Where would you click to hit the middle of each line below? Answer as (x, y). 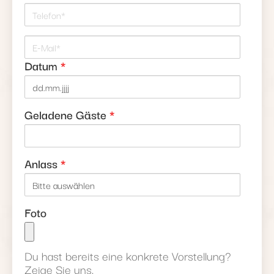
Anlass (43, 163)
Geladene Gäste (67, 114)
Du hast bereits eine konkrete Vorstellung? (128, 255)
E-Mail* (42, 41)
